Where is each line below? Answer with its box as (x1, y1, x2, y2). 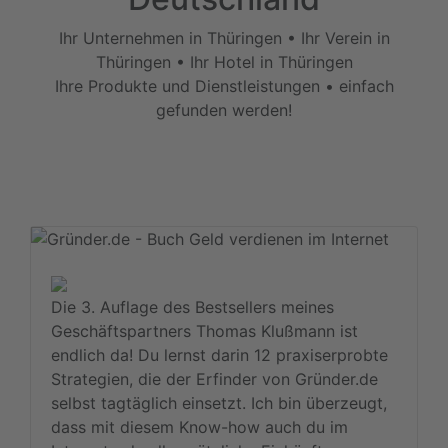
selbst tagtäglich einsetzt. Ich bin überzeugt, (51, 392, 387, 413)
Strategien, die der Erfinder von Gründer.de (51, 368, 378, 389)
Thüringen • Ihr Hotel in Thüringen (95, 51, 353, 72)
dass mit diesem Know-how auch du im (51, 416, 348, 437)
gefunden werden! (156, 99, 292, 120)
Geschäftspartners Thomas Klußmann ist (51, 320, 358, 341)
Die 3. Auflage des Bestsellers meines (51, 296, 334, 317)
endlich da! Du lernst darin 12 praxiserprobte (51, 344, 388, 365)
